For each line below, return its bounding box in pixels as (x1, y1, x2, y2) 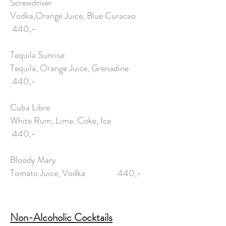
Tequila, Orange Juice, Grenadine (10, 62, 141, 75)
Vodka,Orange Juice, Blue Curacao (10, 9, 148, 22)
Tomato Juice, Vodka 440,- (10, 166, 141, 180)
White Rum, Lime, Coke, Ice (10, 114, 131, 127)
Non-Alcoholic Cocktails (10, 210, 112, 225)
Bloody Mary (10, 153, 56, 166)
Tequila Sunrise (10, 48, 65, 62)
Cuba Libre (10, 101, 50, 114)
